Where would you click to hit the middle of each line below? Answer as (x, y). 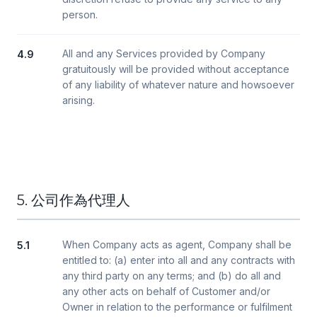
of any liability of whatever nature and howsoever (178, 85)
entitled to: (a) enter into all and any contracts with (179, 260)
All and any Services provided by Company (164, 53)
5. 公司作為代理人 (74, 200)
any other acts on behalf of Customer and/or (166, 291)
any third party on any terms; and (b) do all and (172, 276)
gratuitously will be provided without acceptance (176, 69)
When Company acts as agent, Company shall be (177, 244)
